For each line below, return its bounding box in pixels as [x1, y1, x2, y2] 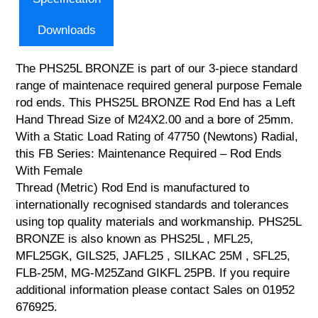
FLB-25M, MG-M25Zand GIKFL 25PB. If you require [16, 265, 290, 280]
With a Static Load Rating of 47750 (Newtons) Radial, [16, 129, 299, 143]
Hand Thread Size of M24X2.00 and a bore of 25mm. [16, 112, 295, 126]
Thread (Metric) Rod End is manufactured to [16, 180, 250, 194]
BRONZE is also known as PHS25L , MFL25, [16, 231, 254, 246]
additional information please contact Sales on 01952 [16, 283, 295, 297]
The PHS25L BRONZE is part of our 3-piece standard [16, 61, 298, 75]
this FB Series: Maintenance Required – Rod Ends [16, 146, 283, 160]
